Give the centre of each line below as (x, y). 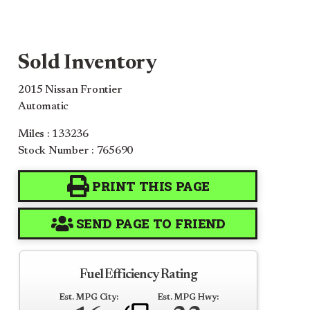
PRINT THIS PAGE (151, 186)
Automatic (44, 106)
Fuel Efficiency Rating (139, 274)
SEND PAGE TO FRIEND (151, 223)
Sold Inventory (88, 63)
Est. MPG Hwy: (188, 297)
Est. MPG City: (88, 297)
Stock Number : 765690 (76, 151)
